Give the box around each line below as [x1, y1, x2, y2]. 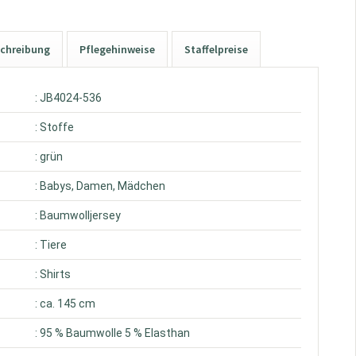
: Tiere [35, 238, 68, 251]
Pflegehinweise [79, 42, 156, 56]
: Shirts [35, 268, 72, 281]
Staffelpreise [184, 42, 249, 56]
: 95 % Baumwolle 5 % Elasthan [35, 327, 191, 339]
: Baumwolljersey [35, 209, 122, 222]
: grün [35, 150, 64, 163]
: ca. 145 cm [35, 297, 96, 310]
